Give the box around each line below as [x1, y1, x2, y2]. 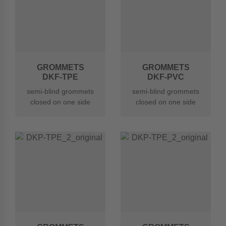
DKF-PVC [147, 73, 184, 81]
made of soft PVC [138, 108, 194, 117]
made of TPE [39, 108, 81, 117]
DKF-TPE [42, 73, 78, 81]
